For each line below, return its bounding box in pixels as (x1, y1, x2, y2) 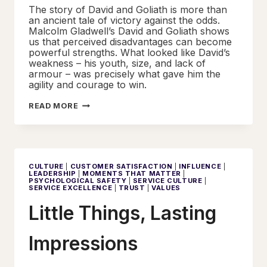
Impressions (29, 232, 138, 256)
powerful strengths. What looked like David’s (29, 46, 230, 58)
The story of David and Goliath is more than (29, 3, 227, 15)
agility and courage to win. (29, 78, 147, 91)
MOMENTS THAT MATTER (82, 169, 181, 178)
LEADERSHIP (29, 169, 76, 178)
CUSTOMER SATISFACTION (70, 162, 173, 170)
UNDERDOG (77, 131, 126, 141)
